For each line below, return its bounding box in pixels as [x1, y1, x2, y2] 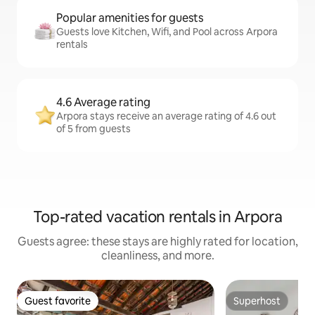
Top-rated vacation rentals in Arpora [32, 207, 283, 227]
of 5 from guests [56, 122, 131, 135]
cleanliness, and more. [101, 248, 214, 263]
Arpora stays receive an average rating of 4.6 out [56, 110, 276, 122]
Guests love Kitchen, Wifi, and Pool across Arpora [56, 25, 278, 38]
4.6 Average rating [56, 95, 150, 110]
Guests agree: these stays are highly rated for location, [17, 234, 298, 249]
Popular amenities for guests [56, 11, 203, 25]
